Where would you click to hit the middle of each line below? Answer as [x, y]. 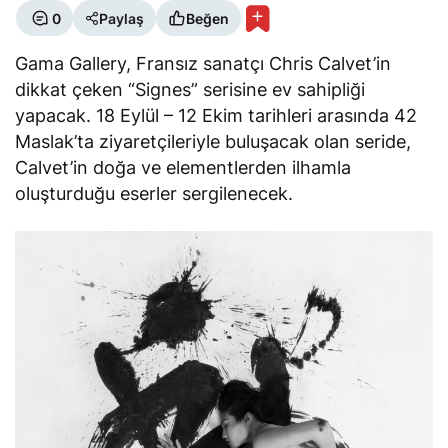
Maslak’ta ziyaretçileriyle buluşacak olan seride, [213, 141]
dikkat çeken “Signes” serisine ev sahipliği [190, 89]
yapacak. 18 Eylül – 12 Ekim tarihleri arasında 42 [216, 115]
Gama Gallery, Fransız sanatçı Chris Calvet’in [203, 63]
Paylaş [121, 18]
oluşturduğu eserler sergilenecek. [154, 193]
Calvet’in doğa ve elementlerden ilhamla [183, 167]
